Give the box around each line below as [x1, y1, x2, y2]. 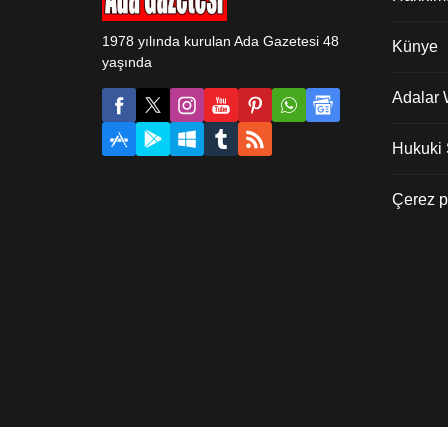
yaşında [102, 54, 152, 71]
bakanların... [117, 8, 196, 25]
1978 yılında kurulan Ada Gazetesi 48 [102, 33, 339, 50]
